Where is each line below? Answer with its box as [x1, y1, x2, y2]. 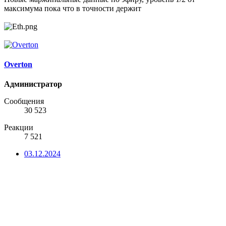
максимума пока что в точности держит [4, 4, 141, 13]
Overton [4, 60, 32, 69]
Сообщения [4, 97, 44, 106]
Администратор [4, 80, 62, 89]
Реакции [4, 123, 33, 132]
